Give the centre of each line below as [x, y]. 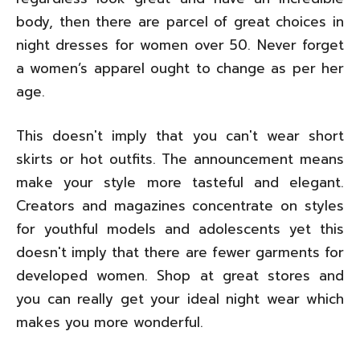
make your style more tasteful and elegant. [180, 182]
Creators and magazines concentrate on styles [180, 205]
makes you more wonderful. [110, 322]
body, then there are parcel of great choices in [180, 21]
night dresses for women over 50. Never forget [180, 45]
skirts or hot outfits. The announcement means [180, 159]
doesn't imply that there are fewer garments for [180, 252]
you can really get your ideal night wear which [180, 299]
